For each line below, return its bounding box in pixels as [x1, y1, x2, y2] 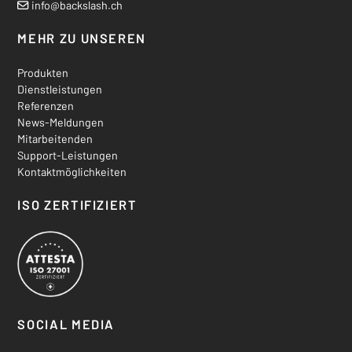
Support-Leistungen [17, 148, 119, 163]
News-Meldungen [17, 115, 104, 130]
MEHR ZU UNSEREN [17, 30, 147, 46]
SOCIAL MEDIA [17, 316, 115, 332]
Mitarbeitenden [17, 132, 93, 146]
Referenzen [17, 99, 75, 113]
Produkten [17, 66, 69, 80]
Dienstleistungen [17, 82, 103, 97]
